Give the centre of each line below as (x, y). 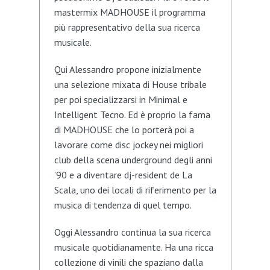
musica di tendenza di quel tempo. (123, 205)
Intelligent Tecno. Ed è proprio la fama (132, 115)
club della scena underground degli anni (133, 160)
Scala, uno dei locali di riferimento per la (135, 190)
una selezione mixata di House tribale (130, 85)
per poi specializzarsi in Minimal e (121, 100)
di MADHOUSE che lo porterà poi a (124, 130)
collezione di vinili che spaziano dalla (128, 262)
